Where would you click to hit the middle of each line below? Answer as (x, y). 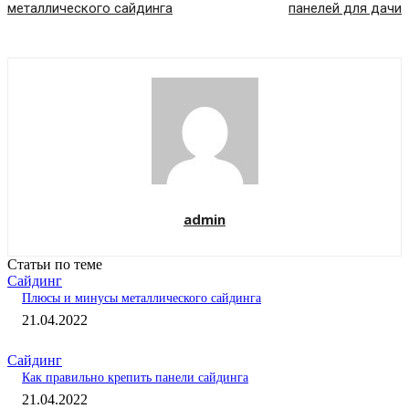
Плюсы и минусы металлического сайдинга (142, 299)
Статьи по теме (55, 265)
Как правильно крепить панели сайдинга (135, 378)
